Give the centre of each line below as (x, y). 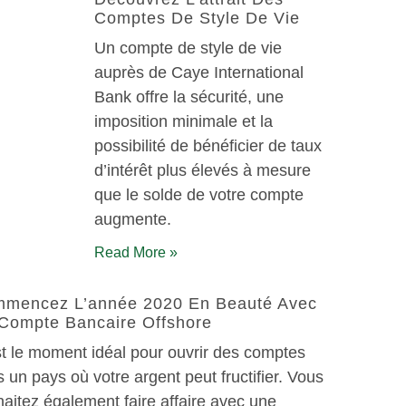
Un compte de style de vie (188, 48)
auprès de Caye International (199, 72)
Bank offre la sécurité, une (189, 97)
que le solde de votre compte (199, 195)
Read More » (136, 252)
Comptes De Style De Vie (197, 18)
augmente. (133, 219)
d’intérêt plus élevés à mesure (203, 170)
